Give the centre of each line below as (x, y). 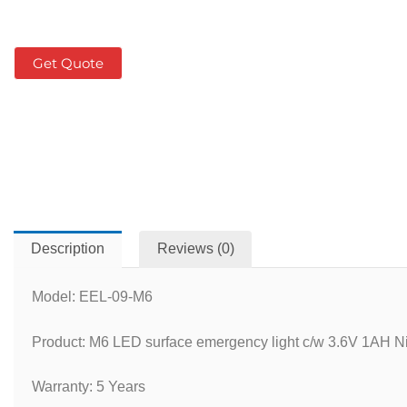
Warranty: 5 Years (89, 387)
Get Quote (68, 63)
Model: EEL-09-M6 (92, 297)
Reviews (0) (195, 249)
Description (68, 249)
